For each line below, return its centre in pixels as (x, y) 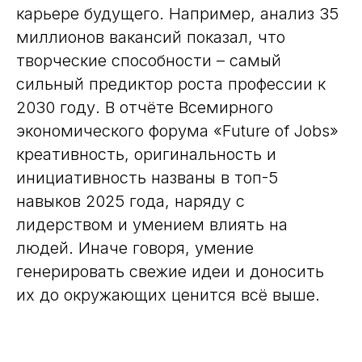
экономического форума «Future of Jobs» (177, 131)
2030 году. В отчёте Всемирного (145, 107)
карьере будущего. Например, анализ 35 (177, 14)
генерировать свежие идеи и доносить (170, 271)
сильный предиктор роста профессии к (171, 84)
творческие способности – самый (149, 61)
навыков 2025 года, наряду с (130, 201)
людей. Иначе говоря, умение (135, 248)
